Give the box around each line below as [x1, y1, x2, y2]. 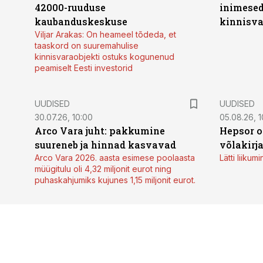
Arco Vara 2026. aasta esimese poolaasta [35, 153, 195, 163]
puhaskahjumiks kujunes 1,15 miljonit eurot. [35, 175, 195, 185]
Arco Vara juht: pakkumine [35, 124, 165, 137]
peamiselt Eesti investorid [35, 63, 133, 73]
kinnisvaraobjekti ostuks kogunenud [35, 52, 174, 62]
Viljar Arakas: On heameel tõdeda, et [35, 29, 176, 39]
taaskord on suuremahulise [35, 41, 139, 50]
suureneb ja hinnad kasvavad [35, 139, 176, 151]
